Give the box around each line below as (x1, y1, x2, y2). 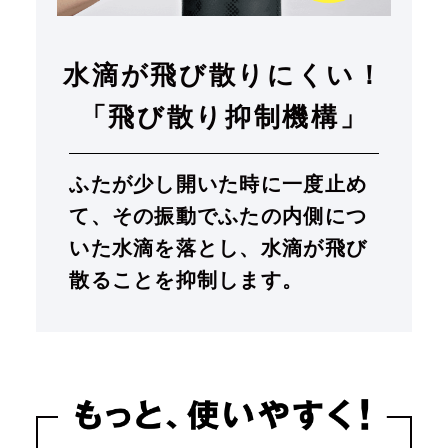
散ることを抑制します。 (69, 269, 304, 292)
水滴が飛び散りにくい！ (63, 60, 385, 91)
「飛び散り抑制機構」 (79, 102, 369, 133)
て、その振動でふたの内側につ (69, 205, 368, 228)
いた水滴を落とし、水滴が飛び (69, 237, 368, 260)
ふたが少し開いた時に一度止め (69, 173, 368, 196)
